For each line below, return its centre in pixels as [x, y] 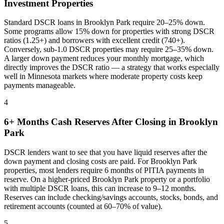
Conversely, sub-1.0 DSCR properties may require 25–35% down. [109, 49]
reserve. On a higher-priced [48, 179]
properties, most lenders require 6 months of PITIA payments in [104, 170]
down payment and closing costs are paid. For [77, 161]
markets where [85, 76]
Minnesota [44, 76]
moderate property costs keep [156, 76]
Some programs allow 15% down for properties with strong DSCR [109, 31]
